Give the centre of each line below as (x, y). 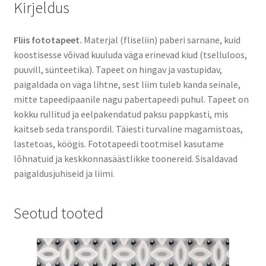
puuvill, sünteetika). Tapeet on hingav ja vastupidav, (118, 70)
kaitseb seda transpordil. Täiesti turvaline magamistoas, (128, 129)
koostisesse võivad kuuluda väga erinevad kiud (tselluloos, (130, 55)
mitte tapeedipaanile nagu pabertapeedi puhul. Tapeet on (131, 99)
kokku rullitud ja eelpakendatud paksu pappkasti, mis (121, 114)
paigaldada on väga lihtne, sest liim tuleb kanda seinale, (127, 85)
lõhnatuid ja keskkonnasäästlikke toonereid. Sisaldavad (125, 159)
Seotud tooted (58, 213)
